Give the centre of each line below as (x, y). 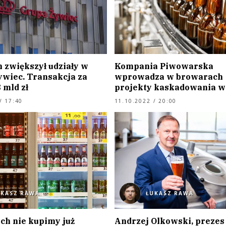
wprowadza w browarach (168, 77)
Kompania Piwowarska (164, 66)
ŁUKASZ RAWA (169, 193)
